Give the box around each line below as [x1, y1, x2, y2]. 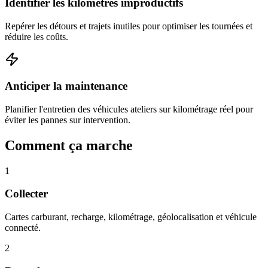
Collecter [5, 187, 48, 200]
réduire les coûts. [5, 31, 68, 42]
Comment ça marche [5, 137, 133, 153]
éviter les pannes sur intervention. [5, 114, 130, 125]
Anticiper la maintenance [5, 80, 127, 93]
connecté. [5, 223, 41, 233]
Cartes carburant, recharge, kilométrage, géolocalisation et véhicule [5, 212, 257, 223]
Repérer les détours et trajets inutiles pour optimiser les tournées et [5, 20, 252, 31]
